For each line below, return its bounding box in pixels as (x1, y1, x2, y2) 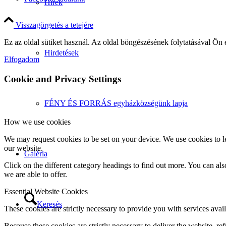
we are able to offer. (4, 169, 67, 179)
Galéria (24, 149, 47, 158)
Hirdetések (44, 48, 79, 58)
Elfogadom (4, 55, 39, 64)
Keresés (37, 200, 62, 209)
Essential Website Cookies (4, 187, 88, 196)
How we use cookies (4, 117, 71, 126)
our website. (4, 143, 43, 152)
